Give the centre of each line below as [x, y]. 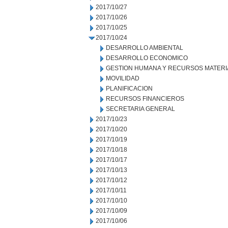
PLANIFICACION [129, 89]
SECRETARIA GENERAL [140, 109]
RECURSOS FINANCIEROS [145, 99]
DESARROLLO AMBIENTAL [145, 48]
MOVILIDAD [123, 78]
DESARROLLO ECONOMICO [147, 58]
